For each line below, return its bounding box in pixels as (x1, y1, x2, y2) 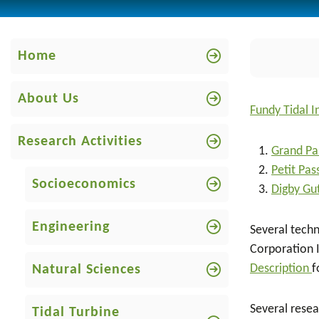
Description (250, 262, 312, 276)
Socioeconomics (32, 177, 136, 192)
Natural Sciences (32, 263, 141, 277)
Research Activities (18, 135, 142, 149)
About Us (18, 92, 79, 106)
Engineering (32, 220, 110, 234)
